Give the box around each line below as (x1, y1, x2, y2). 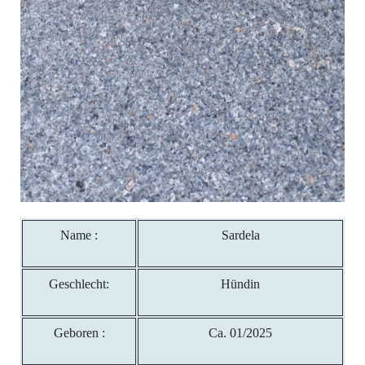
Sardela (221, 228, 260, 243)
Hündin (221, 277, 260, 292)
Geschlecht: (49, 277, 109, 292)
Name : (60, 228, 98, 243)
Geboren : (53, 326, 105, 341)
